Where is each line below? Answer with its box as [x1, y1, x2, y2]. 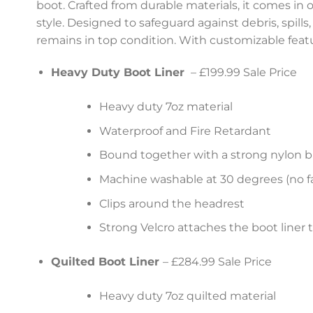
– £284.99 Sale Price [162, 255, 272, 269]
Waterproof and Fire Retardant [99, 124, 271, 138]
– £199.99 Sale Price [187, 66, 297, 80]
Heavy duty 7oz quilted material [99, 289, 276, 303]
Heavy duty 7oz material [99, 100, 233, 114]
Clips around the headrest [99, 196, 245, 210]
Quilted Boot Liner [50, 255, 163, 269]
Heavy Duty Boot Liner [50, 66, 188, 80]
